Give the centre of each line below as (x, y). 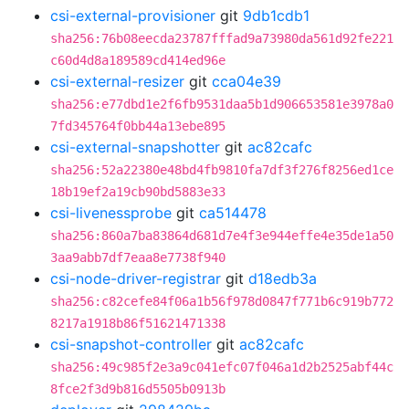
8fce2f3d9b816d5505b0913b (138, 389)
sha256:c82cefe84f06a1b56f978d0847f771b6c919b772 (222, 301)
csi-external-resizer (117, 81)
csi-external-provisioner (133, 16)
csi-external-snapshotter (135, 147)
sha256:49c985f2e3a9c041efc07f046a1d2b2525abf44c (222, 367)
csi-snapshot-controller (131, 344)
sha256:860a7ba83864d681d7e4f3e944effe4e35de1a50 (222, 236)
